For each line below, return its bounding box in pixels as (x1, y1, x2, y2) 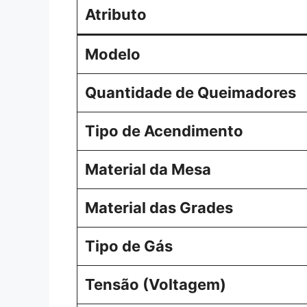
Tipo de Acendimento (85, 121, 243, 140)
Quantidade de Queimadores (85, 83, 296, 101)
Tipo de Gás (85, 236, 173, 255)
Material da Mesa (85, 160, 211, 178)
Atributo (85, 5, 147, 23)
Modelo (85, 45, 140, 63)
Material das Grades (85, 198, 233, 217)
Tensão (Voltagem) (85, 275, 226, 293)
